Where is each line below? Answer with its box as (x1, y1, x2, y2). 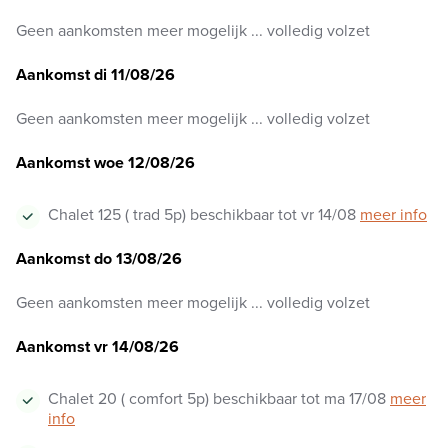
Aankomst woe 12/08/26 (16, 153, 195, 173)
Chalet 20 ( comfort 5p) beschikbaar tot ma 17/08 (48, 389, 390, 409)
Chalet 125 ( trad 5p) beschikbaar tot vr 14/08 (48, 205, 360, 225)
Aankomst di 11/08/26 (16, 65, 175, 85)
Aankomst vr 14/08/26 (16, 337, 179, 357)
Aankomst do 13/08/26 (16, 249, 182, 269)
